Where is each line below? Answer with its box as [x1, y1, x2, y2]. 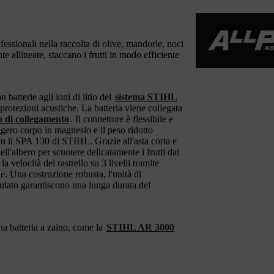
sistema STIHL [115, 91, 177, 102]
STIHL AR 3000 [106, 221, 174, 232]
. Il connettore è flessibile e [70, 113, 173, 124]
